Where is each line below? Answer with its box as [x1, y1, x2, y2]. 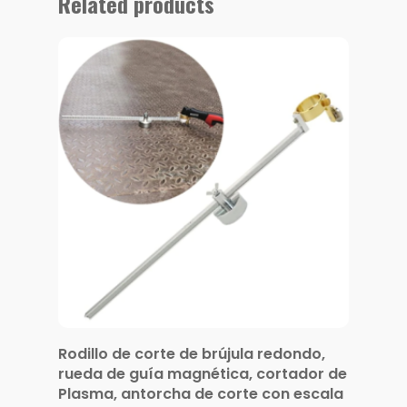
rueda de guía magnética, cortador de [58, 362, 347, 384]
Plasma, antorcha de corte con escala [58, 382, 343, 404]
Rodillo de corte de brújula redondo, [58, 342, 325, 364]
